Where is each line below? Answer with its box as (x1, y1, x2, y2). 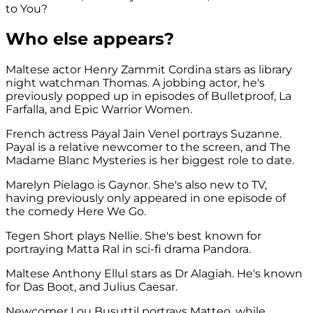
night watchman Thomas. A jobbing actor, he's (6, 76, 265, 90)
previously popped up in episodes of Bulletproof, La (6, 89, 291, 103)
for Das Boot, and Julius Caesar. (6, 280, 177, 294)
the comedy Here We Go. (6, 205, 146, 219)
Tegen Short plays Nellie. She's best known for (6, 229, 261, 243)
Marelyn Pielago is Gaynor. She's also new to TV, (6, 178, 267, 192)
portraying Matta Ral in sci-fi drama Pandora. (6, 242, 251, 256)
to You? (6, 1, 48, 15)
